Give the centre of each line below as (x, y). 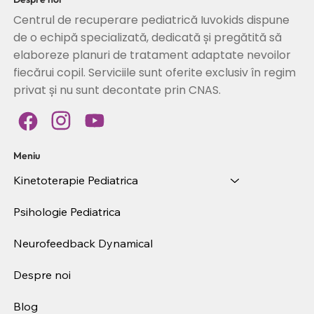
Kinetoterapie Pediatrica (76, 180)
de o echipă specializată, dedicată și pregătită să (147, 37)
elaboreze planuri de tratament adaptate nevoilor (152, 55)
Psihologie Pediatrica (67, 212)
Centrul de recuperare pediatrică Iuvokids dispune (151, 20)
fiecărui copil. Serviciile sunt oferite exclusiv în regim (154, 72)
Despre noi (42, 275)
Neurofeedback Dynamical (83, 244)
